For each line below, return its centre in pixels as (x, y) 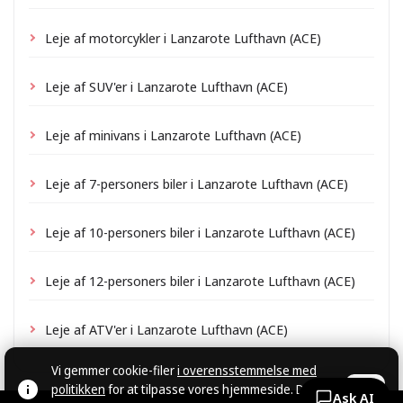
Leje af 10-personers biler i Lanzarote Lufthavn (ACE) (200, 232)
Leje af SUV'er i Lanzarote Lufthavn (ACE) (166, 86)
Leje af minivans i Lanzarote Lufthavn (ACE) (173, 134)
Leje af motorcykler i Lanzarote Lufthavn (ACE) (183, 37)
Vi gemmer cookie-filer (114, 370)
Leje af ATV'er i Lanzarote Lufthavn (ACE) (166, 329)
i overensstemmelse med (247, 370)
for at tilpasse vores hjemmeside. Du (208, 389)
